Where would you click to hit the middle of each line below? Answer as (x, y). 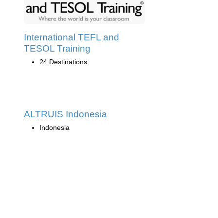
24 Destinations (63, 62)
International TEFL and (72, 37)
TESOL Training (57, 48)
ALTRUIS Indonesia (65, 114)
